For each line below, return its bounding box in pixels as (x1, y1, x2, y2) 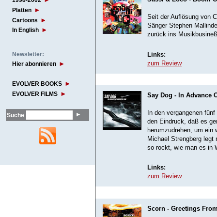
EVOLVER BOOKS (12, 80, 62, 88)
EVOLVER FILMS (12, 91, 58, 98)
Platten (12, 6, 31, 14)
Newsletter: (12, 50, 44, 58)
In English (12, 27, 39, 34)
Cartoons (12, 16, 38, 24)
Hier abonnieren (12, 61, 56, 68)
